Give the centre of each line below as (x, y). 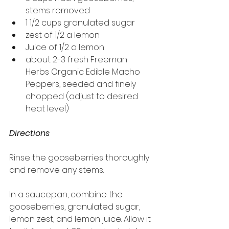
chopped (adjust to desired (83, 96)
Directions (29, 133)
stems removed (58, 10)
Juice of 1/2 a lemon (65, 47)
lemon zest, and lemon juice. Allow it (81, 219)
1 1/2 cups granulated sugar (80, 22)
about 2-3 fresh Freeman (77, 59)
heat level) (47, 108)
